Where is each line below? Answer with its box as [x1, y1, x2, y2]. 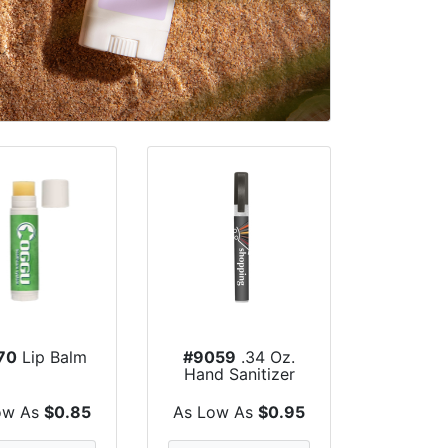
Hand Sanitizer [183, 363, 295, 384]
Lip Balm [16, 346, 87, 367]
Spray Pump [193, 380, 286, 401]
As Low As [173, 401, 259, 422]
